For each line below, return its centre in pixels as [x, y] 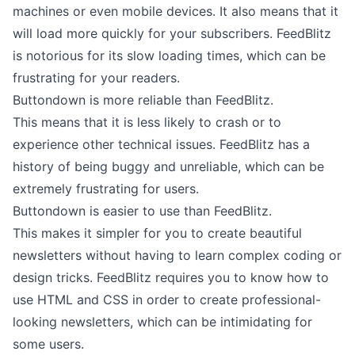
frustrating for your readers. [96, 78]
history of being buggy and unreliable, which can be [168, 166]
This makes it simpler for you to [110, 233]
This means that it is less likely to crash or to [147, 122]
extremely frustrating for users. [106, 189]
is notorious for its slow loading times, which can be [169, 55]
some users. [48, 344]
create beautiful [255, 233]
